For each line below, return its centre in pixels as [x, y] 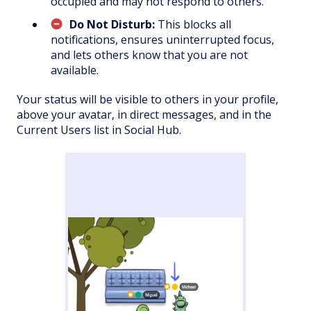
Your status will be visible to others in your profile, [148, 99]
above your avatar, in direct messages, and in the [144, 114]
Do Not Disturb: [114, 24]
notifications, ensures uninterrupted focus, [162, 39]
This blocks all [194, 24]
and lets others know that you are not [149, 54]
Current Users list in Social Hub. [99, 129]
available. [75, 70]
